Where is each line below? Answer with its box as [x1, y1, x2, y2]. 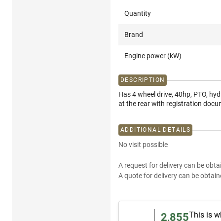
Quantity [124, 9, 151, 18]
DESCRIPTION [120, 76, 165, 84]
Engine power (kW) [124, 52, 182, 60]
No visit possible [118, 141, 168, 149]
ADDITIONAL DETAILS [120, 126, 191, 134]
